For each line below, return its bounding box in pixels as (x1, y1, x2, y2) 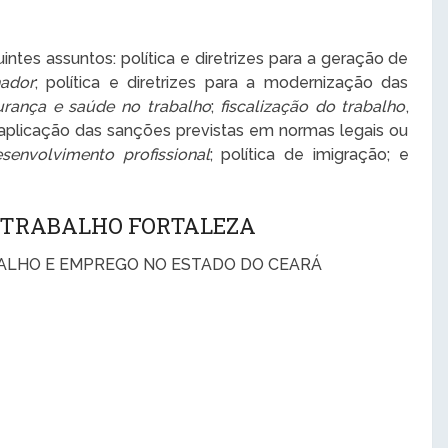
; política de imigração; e (209, 145, 409, 165)
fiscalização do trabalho (220, 97, 406, 117)
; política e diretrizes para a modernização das (34, 73, 409, 93)
